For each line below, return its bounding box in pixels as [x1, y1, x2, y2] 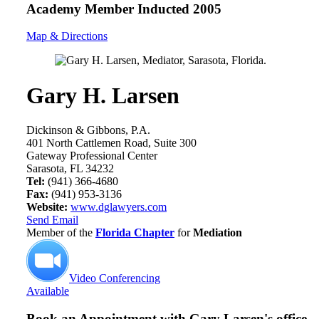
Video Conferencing [69, 272, 160, 285]
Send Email [26, 214, 78, 226]
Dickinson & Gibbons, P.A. [26, 124, 150, 137]
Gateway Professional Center [26, 150, 157, 162]
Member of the [26, 226, 95, 239]
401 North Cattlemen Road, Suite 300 [26, 137, 197, 150]
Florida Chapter [95, 226, 174, 239]
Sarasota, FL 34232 [26, 162, 114, 175]
